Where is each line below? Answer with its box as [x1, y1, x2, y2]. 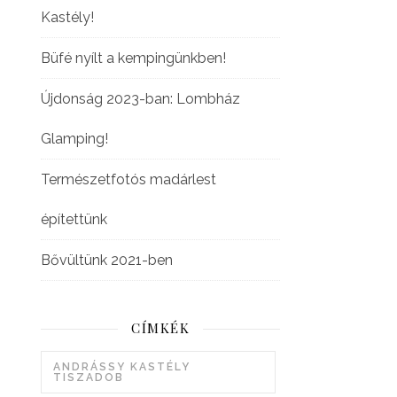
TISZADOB [53, 371, 124, 384]
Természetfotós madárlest [41, 171, 216, 188]
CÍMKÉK [131, 319, 190, 337]
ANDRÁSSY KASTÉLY [53, 361, 191, 373]
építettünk [41, 211, 107, 228]
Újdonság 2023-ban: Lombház [41, 90, 240, 107]
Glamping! [41, 130, 108, 147]
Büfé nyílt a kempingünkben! [41, 50, 226, 66]
